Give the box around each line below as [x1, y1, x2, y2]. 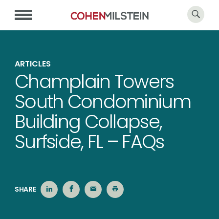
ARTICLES [15, 58, 51, 69]
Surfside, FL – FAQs [15, 129, 164, 154]
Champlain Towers [15, 68, 174, 94]
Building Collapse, [15, 109, 162, 134]
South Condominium [15, 88, 191, 114]
